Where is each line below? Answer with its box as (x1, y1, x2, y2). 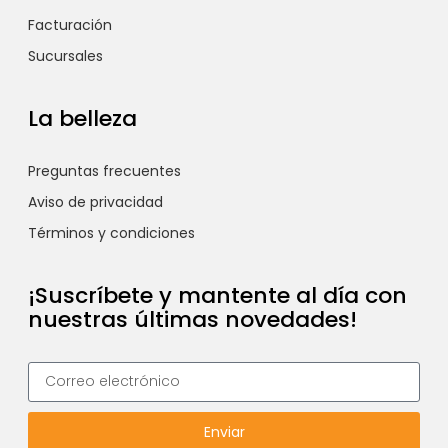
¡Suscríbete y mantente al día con (27, 279, 407, 311)
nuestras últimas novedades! (27, 303, 357, 335)
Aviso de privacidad (27, 191, 163, 212)
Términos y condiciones (27, 222, 195, 243)
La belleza (27, 102, 137, 134)
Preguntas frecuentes (27, 160, 181, 181)
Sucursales (27, 45, 103, 66)
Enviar (203, 421, 245, 442)
